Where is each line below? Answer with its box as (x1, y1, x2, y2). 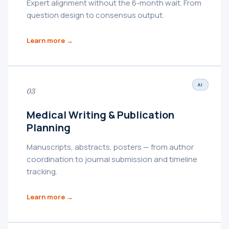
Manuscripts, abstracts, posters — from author (27, 141, 194, 152)
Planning (27, 120, 71, 134)
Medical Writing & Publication (27, 107, 174, 122)
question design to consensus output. (27, 9, 164, 20)
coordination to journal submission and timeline (27, 153, 197, 165)
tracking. (27, 166, 57, 177)
